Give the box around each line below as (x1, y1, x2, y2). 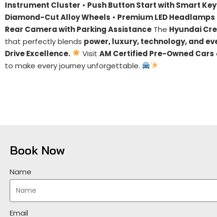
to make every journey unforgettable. (5, 60, 142, 71)
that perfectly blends (5, 36, 84, 46)
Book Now (10, 142, 65, 157)
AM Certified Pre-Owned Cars (99, 48, 215, 59)
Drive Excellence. (5, 48, 70, 59)
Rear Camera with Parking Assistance (5, 24, 152, 34)
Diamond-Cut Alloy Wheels (5, 12, 110, 22)
